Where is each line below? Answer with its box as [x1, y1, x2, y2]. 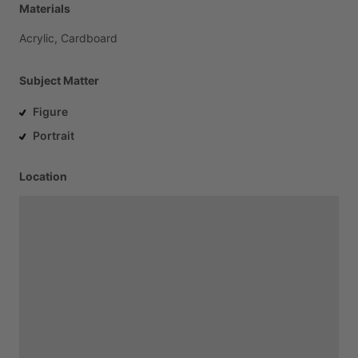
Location [19, 169, 67, 183]
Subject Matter [19, 74, 99, 87]
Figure [33, 105, 68, 118]
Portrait [33, 129, 74, 142]
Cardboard [61, 31, 117, 45]
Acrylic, [19, 31, 58, 45]
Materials [19, 2, 70, 15]
